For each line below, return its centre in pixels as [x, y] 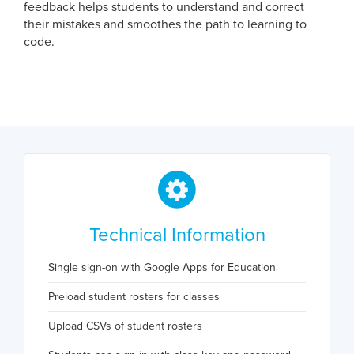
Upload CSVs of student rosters [125, 326]
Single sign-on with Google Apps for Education [162, 267]
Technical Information [177, 235]
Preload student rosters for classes [134, 296]
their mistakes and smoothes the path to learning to [165, 24]
